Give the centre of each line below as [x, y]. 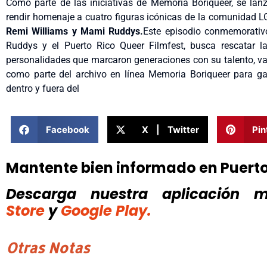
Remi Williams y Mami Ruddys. [75, 31]
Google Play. [106, 211]
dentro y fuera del [43, 89]
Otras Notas [48, 248]
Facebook [67, 129]
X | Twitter [171, 129]
